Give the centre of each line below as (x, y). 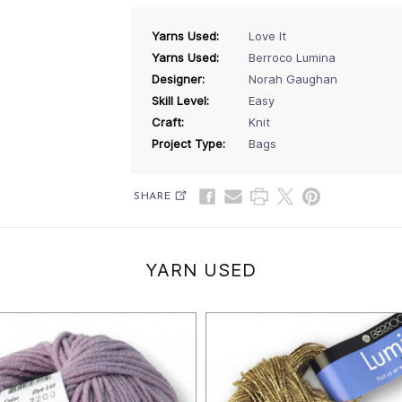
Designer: (178, 79)
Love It (267, 35)
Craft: (168, 122)
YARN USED (201, 270)
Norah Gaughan (293, 79)
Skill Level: (180, 100)
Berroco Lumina (292, 57)
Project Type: (188, 143)
